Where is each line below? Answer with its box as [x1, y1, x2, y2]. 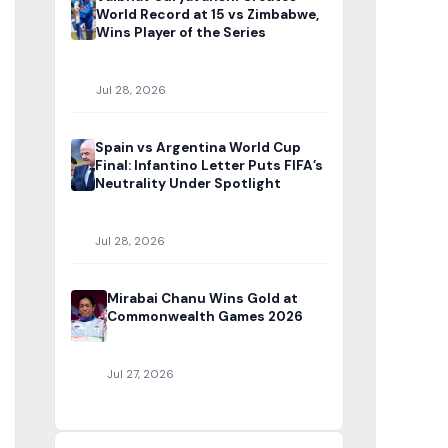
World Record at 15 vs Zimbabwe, [95, 6, 319, 24]
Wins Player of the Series [95, 24, 266, 42]
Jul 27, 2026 [107, 367, 175, 383]
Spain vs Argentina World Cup [94, 139, 301, 157]
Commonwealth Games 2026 [107, 308, 304, 326]
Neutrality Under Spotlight [94, 175, 281, 193]
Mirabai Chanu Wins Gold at [107, 290, 299, 308]
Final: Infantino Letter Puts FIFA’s [94, 157, 323, 175]
